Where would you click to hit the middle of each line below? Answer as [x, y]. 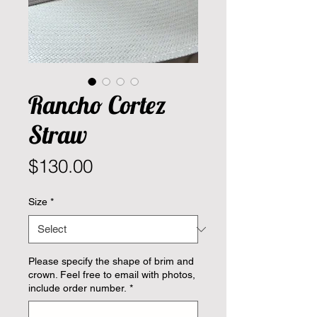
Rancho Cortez [97, 105]
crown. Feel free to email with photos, [112, 275]
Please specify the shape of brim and [111, 261]
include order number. [77, 288]
